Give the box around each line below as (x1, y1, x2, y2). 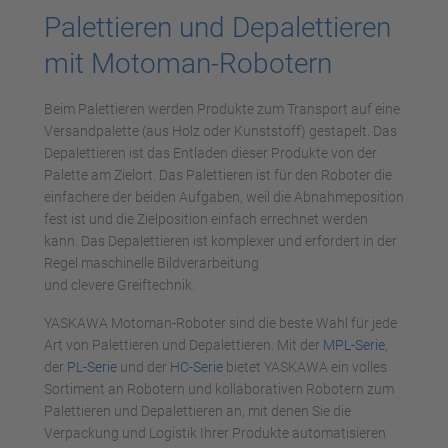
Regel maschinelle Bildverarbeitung (44, 255, 259, 271)
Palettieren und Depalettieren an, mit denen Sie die (44, 403, 351, 419)
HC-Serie (170, 359, 223, 375)
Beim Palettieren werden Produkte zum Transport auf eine (44, 101, 400, 117)
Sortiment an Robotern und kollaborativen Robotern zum (44, 381, 394, 397)
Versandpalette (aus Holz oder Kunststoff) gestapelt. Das (44, 123, 397, 139)
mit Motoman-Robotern (44, 47, 332, 80)
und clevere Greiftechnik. (44, 277, 195, 293)
